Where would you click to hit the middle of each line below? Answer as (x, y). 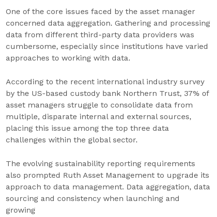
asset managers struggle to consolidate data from (99, 105)
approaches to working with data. (68, 58)
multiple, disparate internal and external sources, (99, 116)
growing (21, 210)
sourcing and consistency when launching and (93, 198)
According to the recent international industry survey (105, 82)
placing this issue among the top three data (87, 128)
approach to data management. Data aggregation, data (108, 187)
